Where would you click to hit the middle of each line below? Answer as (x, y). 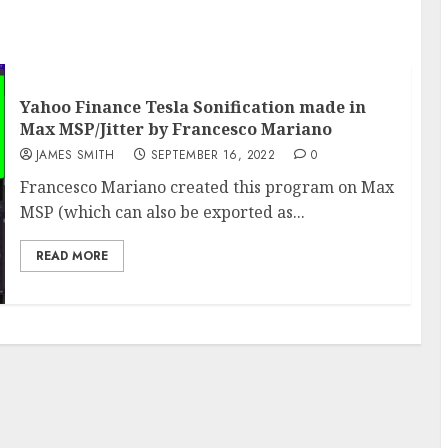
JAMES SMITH (75, 155)
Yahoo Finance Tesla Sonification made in (192, 107)
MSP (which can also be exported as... (162, 212)
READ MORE (71, 256)
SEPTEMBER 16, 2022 (212, 155)
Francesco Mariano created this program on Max (206, 187)
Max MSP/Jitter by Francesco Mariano (175, 129)
